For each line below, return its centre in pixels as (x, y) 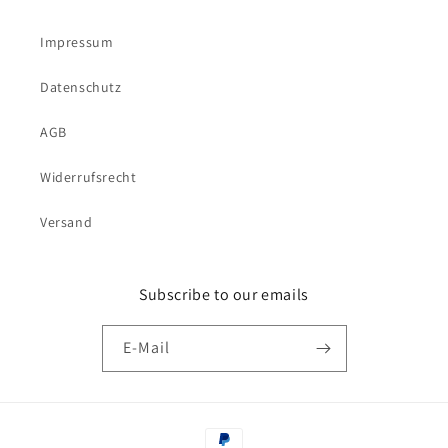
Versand (66, 222)
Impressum (77, 42)
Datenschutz (81, 87)
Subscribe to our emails (224, 294)
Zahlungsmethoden (264, 430)
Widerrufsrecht (88, 177)
